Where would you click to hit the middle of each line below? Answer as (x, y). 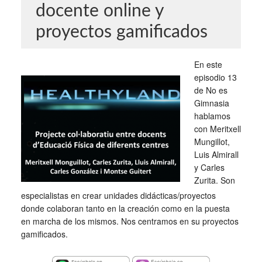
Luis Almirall (216, 154)
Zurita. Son (214, 180)
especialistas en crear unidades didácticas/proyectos (118, 195)
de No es (211, 90)
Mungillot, (212, 142)
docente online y (99, 11)
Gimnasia (211, 103)
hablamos (212, 116)
